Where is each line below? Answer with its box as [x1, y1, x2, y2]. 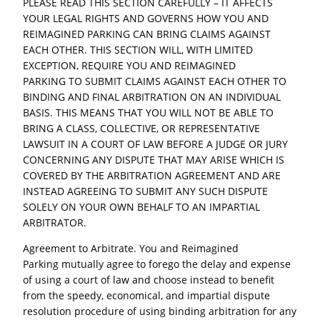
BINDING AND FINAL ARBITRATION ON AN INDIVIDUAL [23, 90, 281, 104]
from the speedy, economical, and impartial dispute [23, 289, 271, 303]
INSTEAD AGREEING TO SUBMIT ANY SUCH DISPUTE [23, 184, 269, 199]
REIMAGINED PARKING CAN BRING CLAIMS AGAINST [23, 27, 271, 41]
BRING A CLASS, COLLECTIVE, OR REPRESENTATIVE [23, 121, 261, 136]
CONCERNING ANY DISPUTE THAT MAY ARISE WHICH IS [23, 153, 285, 167]
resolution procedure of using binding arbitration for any [23, 304, 297, 319]
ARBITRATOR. [23, 216, 87, 230]
